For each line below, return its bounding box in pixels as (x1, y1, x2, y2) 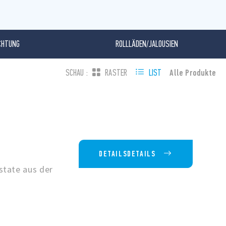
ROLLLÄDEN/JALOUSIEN (116, 39, 179, 50)
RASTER (105, 68, 128, 79)
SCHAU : (65, 68, 88, 79)
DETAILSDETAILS (99, 149, 156, 159)
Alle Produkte (169, 67, 216, 79)
